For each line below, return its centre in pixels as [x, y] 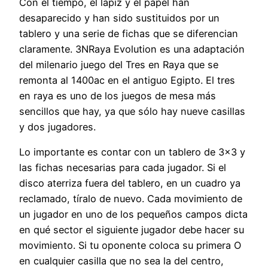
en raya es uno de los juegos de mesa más [118, 95]
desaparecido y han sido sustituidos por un [119, 18]
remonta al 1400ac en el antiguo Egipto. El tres [127, 80]
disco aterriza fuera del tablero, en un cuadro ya [130, 183]
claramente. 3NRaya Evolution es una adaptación [132, 49]
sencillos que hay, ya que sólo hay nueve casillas [132, 111]
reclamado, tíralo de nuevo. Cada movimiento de [131, 199]
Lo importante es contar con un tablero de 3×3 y [132, 152]
